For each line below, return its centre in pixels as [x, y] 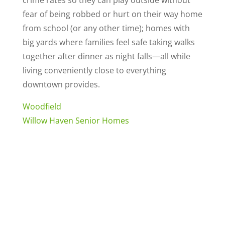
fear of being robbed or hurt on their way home [112, 14]
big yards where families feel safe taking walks [108, 42]
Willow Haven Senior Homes [76, 121]
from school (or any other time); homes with [106, 28]
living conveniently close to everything [94, 70]
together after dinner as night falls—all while [106, 56]
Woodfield [42, 106]
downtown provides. [61, 84]
